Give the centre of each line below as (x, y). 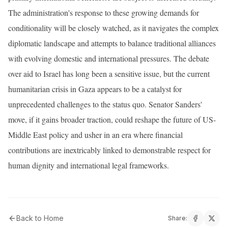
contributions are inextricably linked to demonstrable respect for (109, 150)
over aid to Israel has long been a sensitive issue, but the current (109, 73)
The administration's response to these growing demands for (104, 12)
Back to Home (40, 218)
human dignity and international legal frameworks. (89, 165)
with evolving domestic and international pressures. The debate (109, 58)
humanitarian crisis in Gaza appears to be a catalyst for (95, 89)
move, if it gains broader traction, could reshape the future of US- (112, 119)
